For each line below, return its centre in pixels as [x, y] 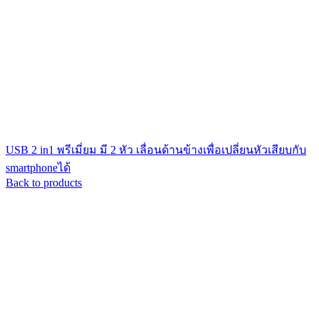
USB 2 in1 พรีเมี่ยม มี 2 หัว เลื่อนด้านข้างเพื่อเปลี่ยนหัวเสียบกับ [156, 150]
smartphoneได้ [38, 168]
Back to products [44, 183]
